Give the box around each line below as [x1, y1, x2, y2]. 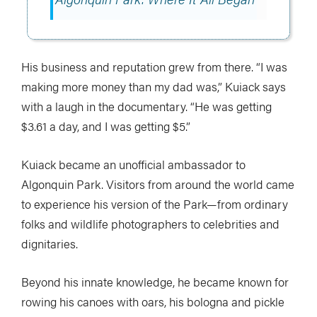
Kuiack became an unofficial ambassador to [21, 155, 246, 173]
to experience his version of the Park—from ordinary [21, 195, 288, 212]
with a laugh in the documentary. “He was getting [21, 97, 272, 115]
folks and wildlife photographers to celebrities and [21, 214, 279, 232]
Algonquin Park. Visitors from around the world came [21, 175, 294, 192]
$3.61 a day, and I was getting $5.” [21, 117, 190, 134]
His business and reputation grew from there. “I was [21, 57, 287, 75]
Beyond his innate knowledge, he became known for [21, 272, 289, 290]
